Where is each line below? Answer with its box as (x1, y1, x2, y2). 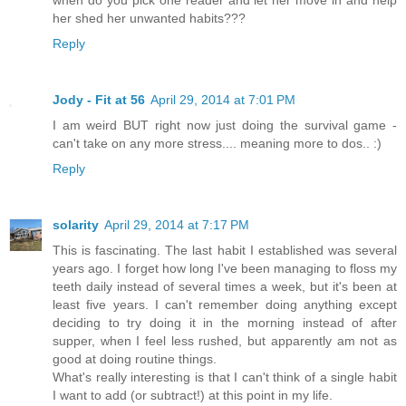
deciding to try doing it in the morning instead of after (53, 315, 397, 331)
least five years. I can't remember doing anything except (53, 297, 397, 313)
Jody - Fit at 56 (53, 92, 145, 108)
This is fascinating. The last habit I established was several (53, 243, 397, 258)
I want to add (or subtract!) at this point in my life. (53, 388, 333, 403)
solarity (53, 217, 99, 233)
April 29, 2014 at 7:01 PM (150, 92, 295, 108)
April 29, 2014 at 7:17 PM (104, 217, 249, 233)
